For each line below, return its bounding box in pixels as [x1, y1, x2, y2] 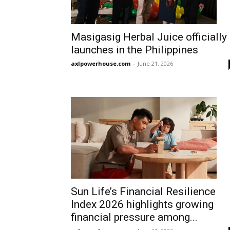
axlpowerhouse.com [71, 59, 130, 67]
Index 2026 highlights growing [71, 198, 214, 211]
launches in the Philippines [71, 43, 198, 56]
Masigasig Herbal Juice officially [71, 30, 227, 43]
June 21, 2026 [138, 59, 173, 67]
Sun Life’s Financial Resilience [71, 185, 216, 198]
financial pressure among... [71, 211, 198, 224]
